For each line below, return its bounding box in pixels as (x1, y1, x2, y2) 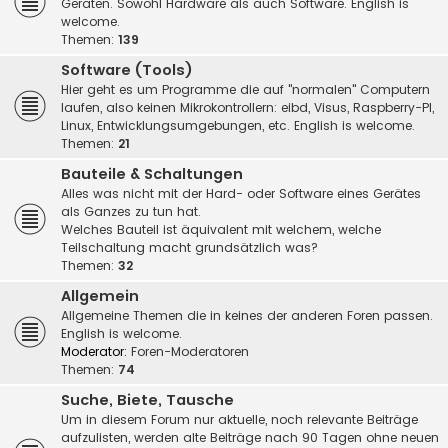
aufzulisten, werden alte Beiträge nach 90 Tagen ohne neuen (61, 429, 439, 446)
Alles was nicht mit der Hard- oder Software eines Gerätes (61, 185, 421, 202)
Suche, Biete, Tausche (61, 390, 234, 410)
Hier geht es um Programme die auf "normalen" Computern (61, 81, 430, 98)
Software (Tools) (61, 60, 193, 80)
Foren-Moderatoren (131, 343, 249, 360)
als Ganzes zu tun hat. (61, 203, 201, 220)
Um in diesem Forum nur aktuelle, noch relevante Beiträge (61, 411, 418, 428)
